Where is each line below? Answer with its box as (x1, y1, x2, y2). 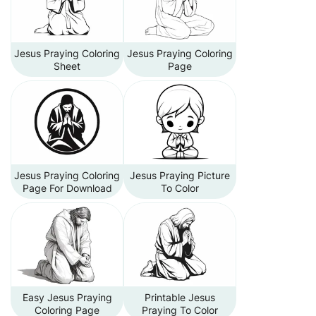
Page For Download (22, 182, 112, 194)
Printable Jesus (145, 291, 215, 303)
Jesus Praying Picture (130, 169, 230, 181)
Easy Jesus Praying (22, 291, 112, 303)
